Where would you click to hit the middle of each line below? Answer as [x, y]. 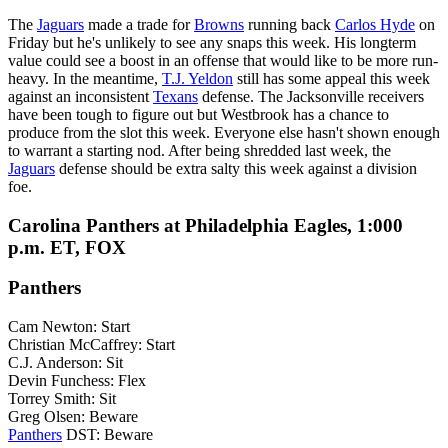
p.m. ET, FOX [67, 247]
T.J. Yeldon [197, 78]
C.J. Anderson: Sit [65, 363]
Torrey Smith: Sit [62, 399]
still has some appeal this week [331, 78]
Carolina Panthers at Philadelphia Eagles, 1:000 [205, 225]
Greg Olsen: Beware [73, 417]
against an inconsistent [80, 96]
